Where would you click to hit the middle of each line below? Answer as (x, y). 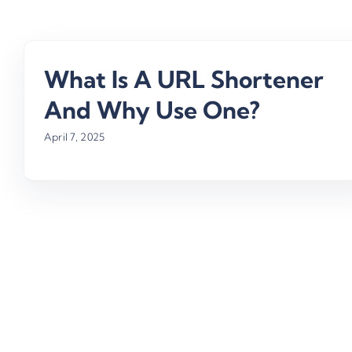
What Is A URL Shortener (183, 79)
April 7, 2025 (74, 136)
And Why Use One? (152, 110)
